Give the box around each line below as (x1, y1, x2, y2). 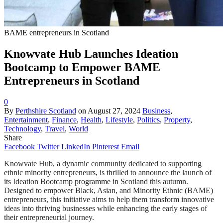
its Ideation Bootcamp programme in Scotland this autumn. (4, 177, 188, 186)
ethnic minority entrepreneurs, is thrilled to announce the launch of (4, 168, 212, 177)
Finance (52, 115, 77, 124)
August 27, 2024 (88, 106, 140, 115)
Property (164, 115, 190, 124)
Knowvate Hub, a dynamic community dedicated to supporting (4, 159, 202, 168)
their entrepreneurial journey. (4, 213, 94, 222)
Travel (45, 124, 65, 133)
